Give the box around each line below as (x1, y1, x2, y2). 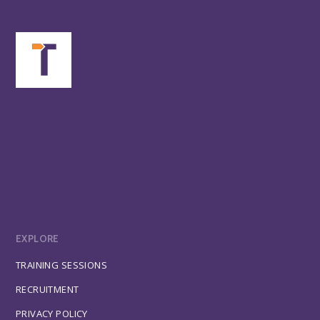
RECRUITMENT (15, 282, 79, 296)
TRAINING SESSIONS (15, 258, 108, 271)
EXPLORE (15, 232, 59, 244)
